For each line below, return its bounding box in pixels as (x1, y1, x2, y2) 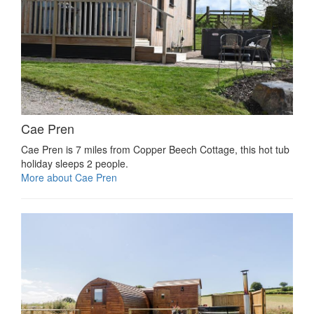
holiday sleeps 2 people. (21, 156, 128, 170)
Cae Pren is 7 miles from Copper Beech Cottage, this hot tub (21, 142, 289, 156)
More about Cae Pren (21, 170, 117, 184)
